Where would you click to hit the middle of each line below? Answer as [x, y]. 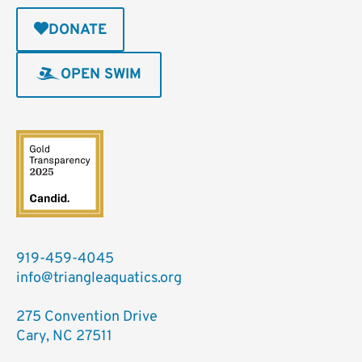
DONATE [78, 30]
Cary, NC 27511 [64, 337]
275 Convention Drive [87, 317]
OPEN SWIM [101, 75]
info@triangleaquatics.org [99, 278]
